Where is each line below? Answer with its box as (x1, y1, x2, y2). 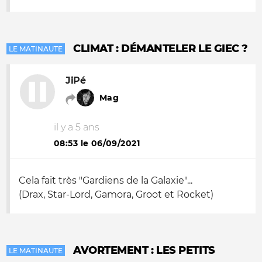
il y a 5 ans (54, 122, 99, 133)
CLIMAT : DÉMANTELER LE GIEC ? (73, 42, 248, 55)
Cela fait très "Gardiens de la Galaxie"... (19, 175, 192, 186)
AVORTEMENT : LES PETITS (73, 244, 215, 257)
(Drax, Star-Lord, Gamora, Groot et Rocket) (19, 189, 213, 200)
